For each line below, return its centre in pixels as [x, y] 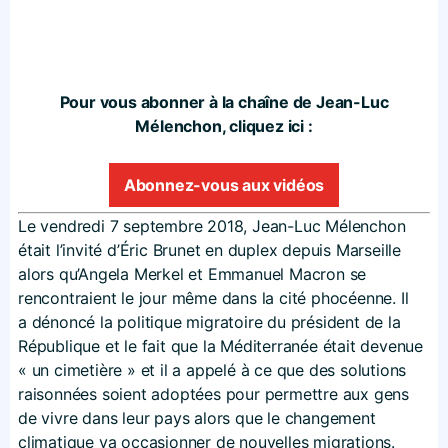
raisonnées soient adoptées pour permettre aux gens [213, 393]
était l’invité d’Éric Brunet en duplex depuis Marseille [209, 249]
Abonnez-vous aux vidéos [224, 184]
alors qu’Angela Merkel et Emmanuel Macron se [192, 273]
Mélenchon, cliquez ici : [224, 125]
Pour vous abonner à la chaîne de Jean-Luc [224, 101]
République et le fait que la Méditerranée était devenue [220, 345]
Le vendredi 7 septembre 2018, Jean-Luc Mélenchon [212, 225]
